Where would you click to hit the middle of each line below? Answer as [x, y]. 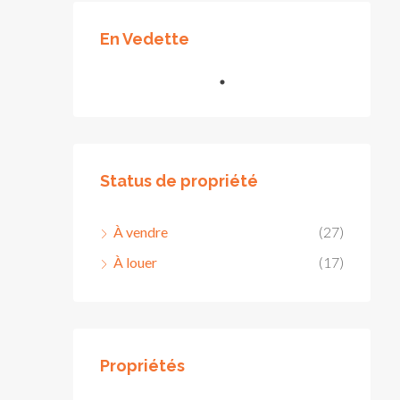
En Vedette [145, 39]
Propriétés [142, 366]
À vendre [141, 232]
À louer [135, 262]
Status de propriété [179, 181]
